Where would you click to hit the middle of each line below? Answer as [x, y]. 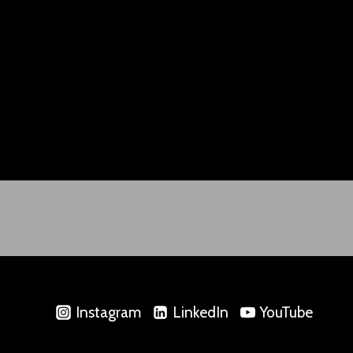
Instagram [108, 312]
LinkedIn [200, 312]
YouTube [286, 312]
